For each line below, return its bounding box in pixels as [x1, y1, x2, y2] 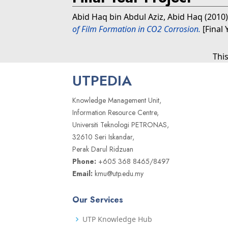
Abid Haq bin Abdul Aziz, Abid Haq [72, 11, 203, 22]
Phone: [72, 156, 96, 166]
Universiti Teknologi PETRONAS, [72, 120, 169, 130]
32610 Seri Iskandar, [72, 132, 134, 142]
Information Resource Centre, [72, 107, 159, 118]
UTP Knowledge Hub [82, 214, 152, 224]
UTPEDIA [72, 70, 132, 91]
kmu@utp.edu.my [93, 168, 144, 179]
